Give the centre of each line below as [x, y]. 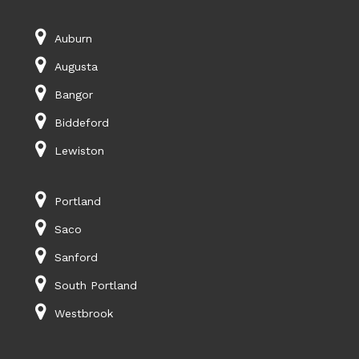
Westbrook [83, 314]
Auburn [73, 39]
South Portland [95, 286]
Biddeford [81, 123]
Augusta [76, 67]
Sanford [76, 258]
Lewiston [79, 151]
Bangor [73, 95]
